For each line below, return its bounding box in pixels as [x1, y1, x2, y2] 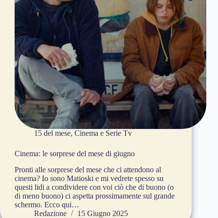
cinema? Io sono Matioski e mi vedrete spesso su [15, 174, 163, 183]
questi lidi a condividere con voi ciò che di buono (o [15, 183, 174, 192]
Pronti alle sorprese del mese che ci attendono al [15, 165, 161, 174]
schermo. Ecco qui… [15, 200, 79, 209]
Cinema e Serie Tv [74, 129, 132, 138]
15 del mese [34, 129, 71, 138]
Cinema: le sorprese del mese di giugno [15, 149, 135, 158]
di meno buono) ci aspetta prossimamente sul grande [15, 192, 175, 200]
